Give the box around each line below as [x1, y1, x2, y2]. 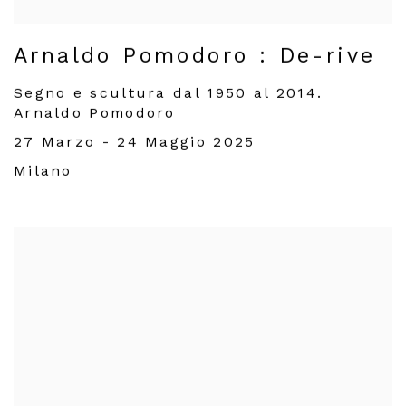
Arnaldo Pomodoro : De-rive [14, 42, 376, 68]
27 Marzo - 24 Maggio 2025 [14, 132, 256, 150]
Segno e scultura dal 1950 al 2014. [14, 83, 324, 101]
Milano [14, 161, 72, 179]
